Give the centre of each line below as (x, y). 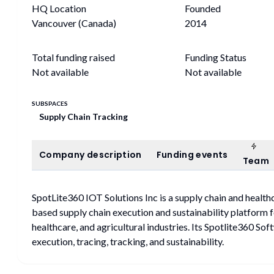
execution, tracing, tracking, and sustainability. (128, 241)
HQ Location (59, 8)
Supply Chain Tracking (83, 117)
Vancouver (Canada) (74, 23)
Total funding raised (73, 57)
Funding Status (216, 57)
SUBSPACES (50, 103)
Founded (203, 8)
